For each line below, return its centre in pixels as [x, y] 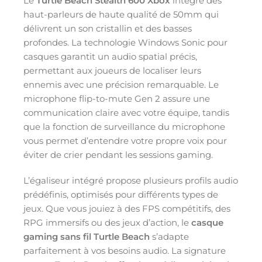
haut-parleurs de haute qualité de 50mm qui [121, 14]
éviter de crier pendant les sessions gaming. [118, 154]
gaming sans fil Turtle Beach [87, 236]
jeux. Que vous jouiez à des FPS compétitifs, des [127, 208]
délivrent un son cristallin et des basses [108, 28]
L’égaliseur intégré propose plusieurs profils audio [131, 180]
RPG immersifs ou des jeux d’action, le [107, 222]
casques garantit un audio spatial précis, [110, 56]
